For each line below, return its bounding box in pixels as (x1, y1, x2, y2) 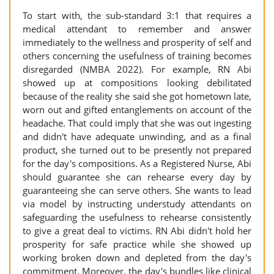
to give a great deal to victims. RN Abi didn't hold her (23, 224, 251, 237)
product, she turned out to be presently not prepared (23, 144, 251, 156)
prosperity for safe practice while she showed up (23, 238, 251, 250)
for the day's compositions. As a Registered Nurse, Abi (23, 157, 251, 169)
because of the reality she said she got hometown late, (23, 90, 251, 102)
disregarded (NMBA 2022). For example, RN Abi (23, 63, 251, 75)
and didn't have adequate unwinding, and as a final (23, 130, 251, 143)
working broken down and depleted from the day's (23, 251, 251, 264)
